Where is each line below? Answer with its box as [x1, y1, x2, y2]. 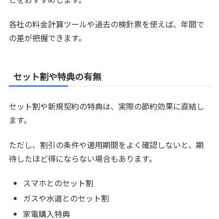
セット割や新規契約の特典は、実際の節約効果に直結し [9, 100, 205, 112]
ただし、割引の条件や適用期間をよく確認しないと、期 [9, 138, 204, 151]
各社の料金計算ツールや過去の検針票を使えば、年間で [9, 18, 205, 30]
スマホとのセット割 [23, 177, 94, 189]
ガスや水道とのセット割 [23, 192, 109, 204]
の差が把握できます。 [9, 32, 87, 44]
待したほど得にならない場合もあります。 [9, 152, 157, 164]
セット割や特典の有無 [13, 70, 102, 83]
